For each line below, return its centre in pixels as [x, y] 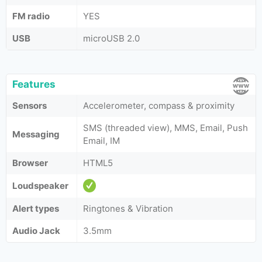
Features [34, 84]
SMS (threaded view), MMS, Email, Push [166, 128]
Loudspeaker [40, 186]
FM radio [31, 16]
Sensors [30, 106]
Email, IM [101, 141]
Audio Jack [36, 231]
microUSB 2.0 [111, 38]
